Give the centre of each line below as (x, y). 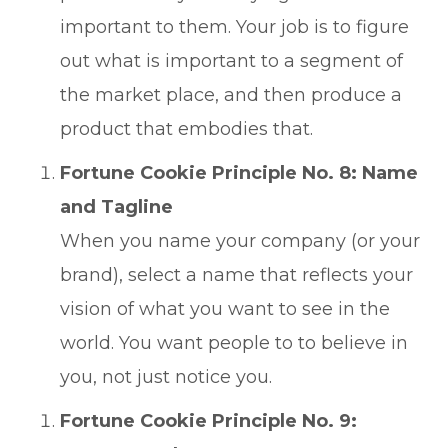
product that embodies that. (186, 129)
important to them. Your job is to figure (234, 27)
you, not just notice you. (166, 377)
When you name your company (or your (240, 241)
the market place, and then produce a (231, 95)
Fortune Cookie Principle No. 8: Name (239, 173)
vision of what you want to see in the (225, 309)
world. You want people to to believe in (234, 343)
